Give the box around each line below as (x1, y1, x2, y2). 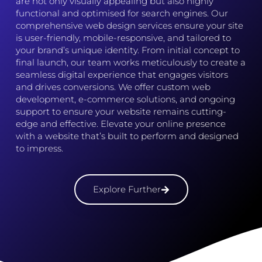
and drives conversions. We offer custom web (16, 81, 211, 92)
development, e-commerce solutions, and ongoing (16, 93, 236, 105)
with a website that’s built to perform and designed (16, 130, 239, 142)
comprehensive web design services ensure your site (16, 19, 244, 31)
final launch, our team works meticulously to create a (16, 56, 246, 68)
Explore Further (92, 184, 161, 195)
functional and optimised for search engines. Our (16, 7, 229, 19)
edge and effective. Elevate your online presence (16, 118, 226, 129)
